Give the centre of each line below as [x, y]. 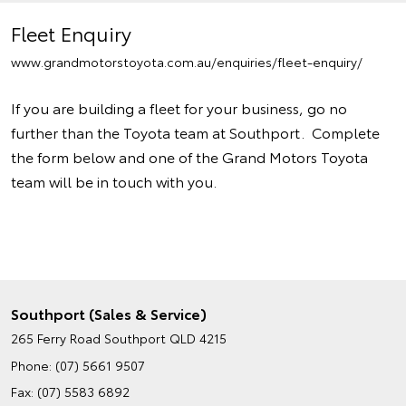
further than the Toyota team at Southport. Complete [195, 132]
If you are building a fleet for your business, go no [179, 107]
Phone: [33, 365]
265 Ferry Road [56, 338]
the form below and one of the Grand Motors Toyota [189, 156]
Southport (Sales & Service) [109, 313]
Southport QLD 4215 [165, 338]
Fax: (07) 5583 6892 [70, 391]
